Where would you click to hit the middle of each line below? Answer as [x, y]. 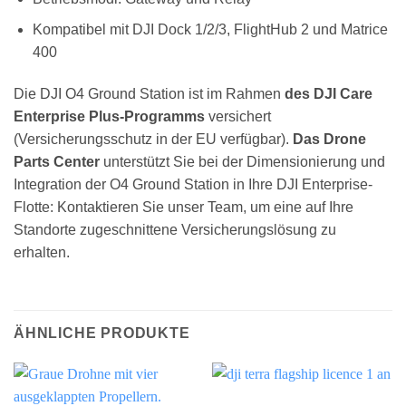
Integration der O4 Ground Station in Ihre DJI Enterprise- [193, 184]
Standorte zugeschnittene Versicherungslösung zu [175, 229]
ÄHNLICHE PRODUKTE [102, 333]
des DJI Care [329, 93]
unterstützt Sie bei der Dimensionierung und [242, 161]
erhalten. [42, 252]
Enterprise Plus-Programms [109, 116]
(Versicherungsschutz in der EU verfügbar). [153, 139]
